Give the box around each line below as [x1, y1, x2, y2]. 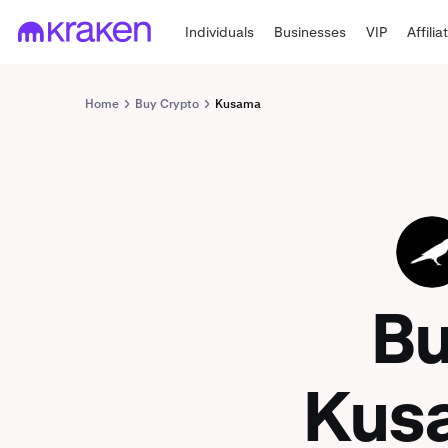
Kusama [215, 96, 261, 112]
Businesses [274, 22, 347, 41]
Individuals [185, 22, 255, 41]
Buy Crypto [135, 96, 199, 112]
